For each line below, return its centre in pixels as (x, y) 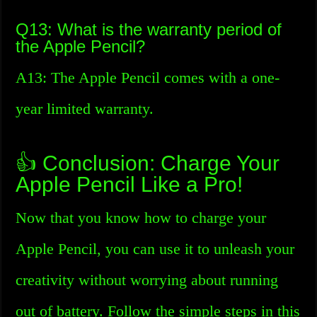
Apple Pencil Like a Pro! (129, 184)
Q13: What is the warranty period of (149, 29)
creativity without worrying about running (147, 280)
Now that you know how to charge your (141, 218)
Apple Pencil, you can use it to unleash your (155, 249)
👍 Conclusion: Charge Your (148, 163)
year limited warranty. (85, 109)
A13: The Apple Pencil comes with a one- (148, 77)
